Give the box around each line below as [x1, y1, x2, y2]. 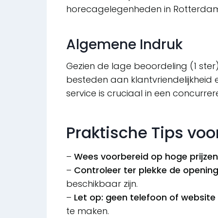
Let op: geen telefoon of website [74, 191, 216, 204]
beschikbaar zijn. [66, 178, 138, 190]
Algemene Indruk [66, 35, 182, 54]
